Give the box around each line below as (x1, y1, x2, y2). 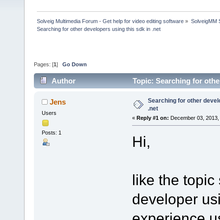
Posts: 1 (41, 130, 61, 136)
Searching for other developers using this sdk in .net (37, 26, 161, 32)
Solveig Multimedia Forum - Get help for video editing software (37, 18, 184, 24)
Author (52, 76, 76, 85)
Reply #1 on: (136, 114, 169, 121)
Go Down (62, 61, 87, 68)
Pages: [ (34, 61, 54, 68)
